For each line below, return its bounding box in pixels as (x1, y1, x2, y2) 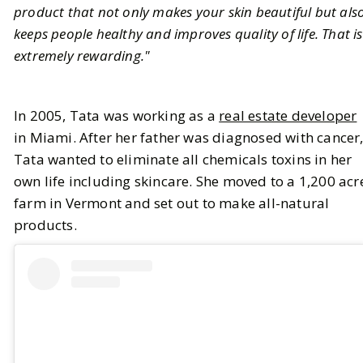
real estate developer (219, 106, 357, 126)
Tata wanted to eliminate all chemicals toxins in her (14, 150, 352, 169)
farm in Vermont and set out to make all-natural (14, 194, 330, 213)
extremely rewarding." (14, 46, 151, 66)
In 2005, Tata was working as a (14, 106, 220, 126)
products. (14, 216, 77, 235)
